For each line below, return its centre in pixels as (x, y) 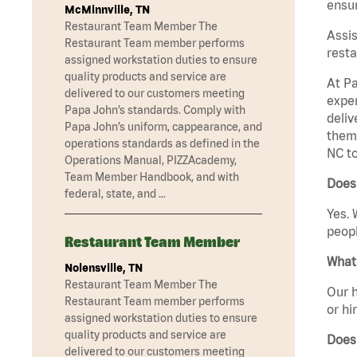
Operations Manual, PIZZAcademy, (151, 161)
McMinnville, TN (107, 10)
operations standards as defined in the (162, 144)
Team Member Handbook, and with (152, 177)
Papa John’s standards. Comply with (155, 110)
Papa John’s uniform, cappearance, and (163, 127)
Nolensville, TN (104, 268)
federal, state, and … (115, 194)
